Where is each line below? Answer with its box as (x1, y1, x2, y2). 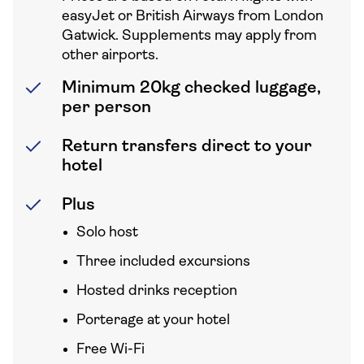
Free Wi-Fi (76, 342, 145, 357)
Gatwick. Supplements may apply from (62, 28, 317, 44)
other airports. (62, 48, 158, 63)
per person (62, 99, 151, 116)
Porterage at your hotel (76, 313, 230, 328)
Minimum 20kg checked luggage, (62, 80, 321, 97)
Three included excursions (76, 254, 250, 270)
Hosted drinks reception (76, 284, 237, 299)
